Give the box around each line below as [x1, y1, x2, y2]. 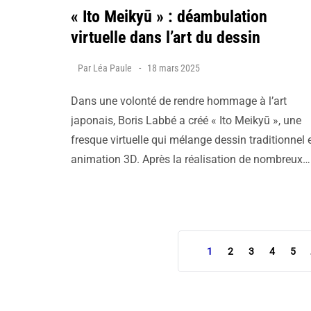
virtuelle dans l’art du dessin [71, 28, 260, 47]
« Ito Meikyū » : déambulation [71, 7, 267, 26]
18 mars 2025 [147, 62, 200, 74]
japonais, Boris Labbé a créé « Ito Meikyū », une [71, 114, 301, 127]
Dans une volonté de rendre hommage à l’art [71, 94, 287, 108]
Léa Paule [93, 62, 132, 74]
